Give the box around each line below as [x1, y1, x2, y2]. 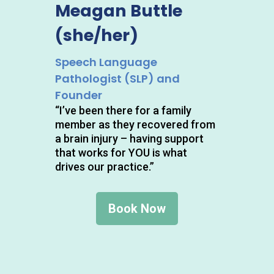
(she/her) [54, 24, 138, 47]
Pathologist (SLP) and [54, 71, 180, 87]
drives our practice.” [54, 160, 154, 174]
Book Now [108, 201, 166, 217]
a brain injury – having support [54, 132, 204, 146]
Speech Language [54, 54, 157, 70]
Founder [54, 87, 102, 103]
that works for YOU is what [54, 146, 187, 160]
